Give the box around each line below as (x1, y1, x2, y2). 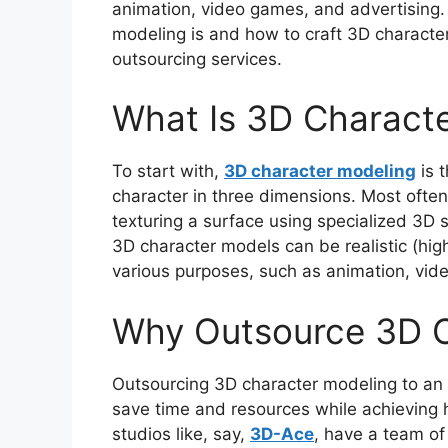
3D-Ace (250, 423, 314, 444)
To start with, (112, 161, 224, 182)
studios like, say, (112, 423, 250, 444)
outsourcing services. (112, 48, 282, 69)
